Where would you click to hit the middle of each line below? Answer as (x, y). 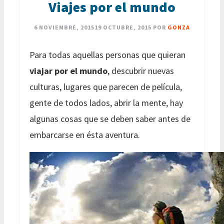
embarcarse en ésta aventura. (85, 134)
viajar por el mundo (68, 70)
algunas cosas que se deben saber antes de (110, 118)
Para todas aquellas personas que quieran (107, 54)
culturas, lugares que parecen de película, (106, 86)
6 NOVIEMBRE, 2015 (64, 27)
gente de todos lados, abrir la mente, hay (106, 102)
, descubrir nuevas (141, 70)
